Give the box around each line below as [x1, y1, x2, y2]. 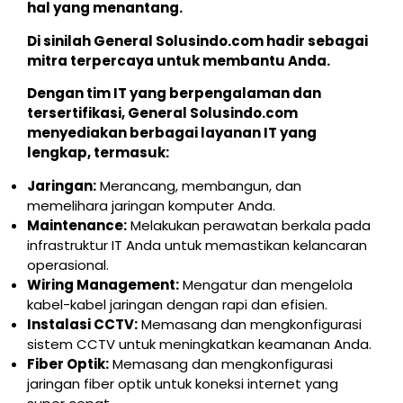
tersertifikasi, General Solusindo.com [27, 103, 298, 123]
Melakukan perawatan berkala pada [127, 215, 371, 235]
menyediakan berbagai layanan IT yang [27, 123, 317, 143]
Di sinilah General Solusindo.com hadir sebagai [27, 31, 368, 50]
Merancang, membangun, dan [96, 175, 301, 195]
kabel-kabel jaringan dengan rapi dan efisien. [27, 294, 327, 314]
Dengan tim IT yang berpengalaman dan [27, 84, 321, 103]
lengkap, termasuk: [27, 143, 169, 163]
